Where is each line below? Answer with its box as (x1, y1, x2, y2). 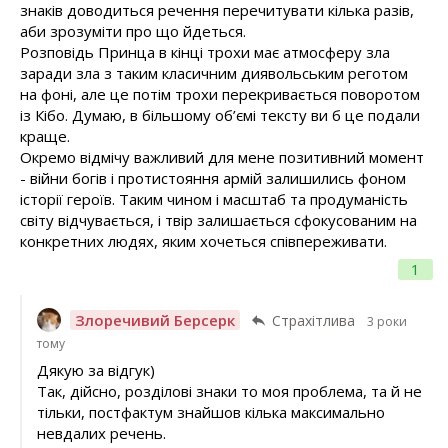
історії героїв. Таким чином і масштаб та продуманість (20, 188, 408, 209)
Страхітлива (271, 310, 355, 330)
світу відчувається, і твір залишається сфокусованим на (20, 209, 417, 230)
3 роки (366, 312, 407, 330)
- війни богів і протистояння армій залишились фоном (20, 167, 406, 188)
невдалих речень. (36, 423, 166, 444)
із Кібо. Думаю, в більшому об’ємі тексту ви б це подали (20, 104, 420, 125)
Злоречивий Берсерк (74, 309, 235, 330)
